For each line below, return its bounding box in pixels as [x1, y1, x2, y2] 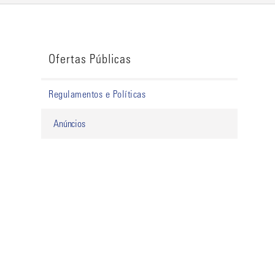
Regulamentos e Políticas [48, 90, 146, 100]
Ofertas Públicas [48, 55, 132, 67]
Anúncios [53, 119, 85, 130]
